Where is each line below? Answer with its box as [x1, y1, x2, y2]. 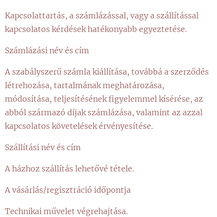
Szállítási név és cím [5, 142, 81, 152]
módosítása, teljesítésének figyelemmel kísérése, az [5, 94, 203, 104]
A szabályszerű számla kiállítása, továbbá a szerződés [5, 67, 209, 77]
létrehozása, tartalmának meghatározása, [5, 80, 164, 90]
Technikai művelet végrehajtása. [5, 206, 128, 216]
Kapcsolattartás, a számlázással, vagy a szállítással [5, 11, 199, 20]
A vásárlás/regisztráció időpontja [5, 185, 131, 195]
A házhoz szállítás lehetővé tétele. [5, 164, 134, 173]
